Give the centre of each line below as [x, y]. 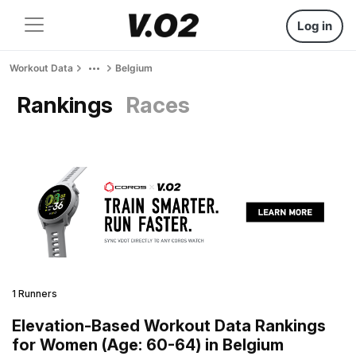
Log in [315, 26]
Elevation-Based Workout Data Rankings [169, 325]
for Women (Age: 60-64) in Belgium [148, 344]
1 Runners [35, 293]
